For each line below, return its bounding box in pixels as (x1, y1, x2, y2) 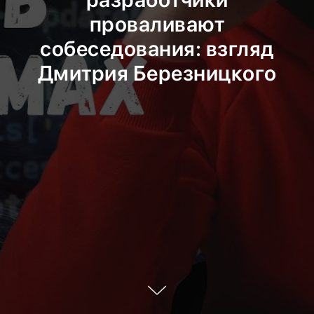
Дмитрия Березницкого (37, 60, 277, 86)
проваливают (89, 11, 225, 36)
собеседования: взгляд (40, 36, 274, 61)
